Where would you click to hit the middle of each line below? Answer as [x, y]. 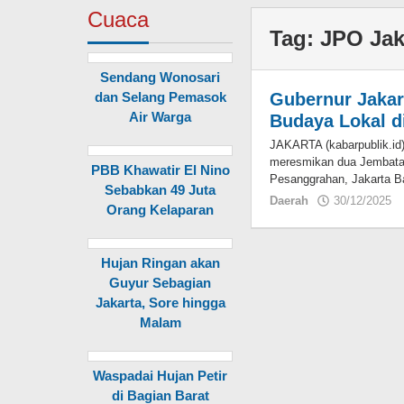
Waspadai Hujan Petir [161, 376]
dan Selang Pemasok [160, 97]
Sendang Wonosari [161, 77]
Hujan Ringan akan [160, 263]
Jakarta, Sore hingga [160, 303]
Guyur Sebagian [161, 283]
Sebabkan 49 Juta [161, 190]
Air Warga [161, 117]
